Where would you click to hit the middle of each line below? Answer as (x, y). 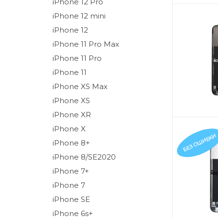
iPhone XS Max (80, 86)
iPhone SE (71, 199)
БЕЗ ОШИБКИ (200, 143)
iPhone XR (72, 115)
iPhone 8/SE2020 (84, 157)
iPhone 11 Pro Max (86, 44)
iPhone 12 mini (79, 16)
